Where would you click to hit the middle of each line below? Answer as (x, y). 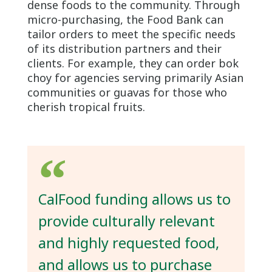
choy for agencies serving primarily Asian (135, 78)
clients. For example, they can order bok (133, 63)
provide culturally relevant (126, 221)
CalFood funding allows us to (134, 199)
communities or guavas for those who (127, 93)
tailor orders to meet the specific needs (131, 34)
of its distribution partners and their (124, 49)
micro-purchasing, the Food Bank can (125, 20)
